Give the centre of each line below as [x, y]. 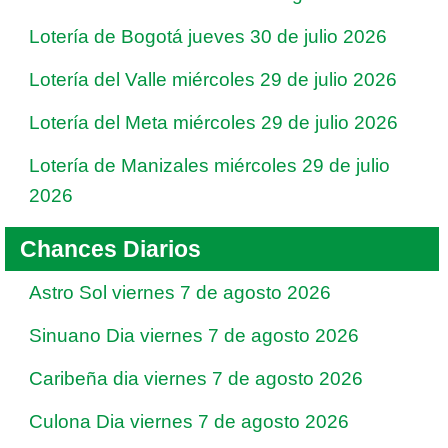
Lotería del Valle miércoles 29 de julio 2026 [213, 79]
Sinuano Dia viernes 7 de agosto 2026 [194, 335]
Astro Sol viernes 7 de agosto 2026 [180, 292]
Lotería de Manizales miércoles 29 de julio [209, 165]
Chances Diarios [110, 249]
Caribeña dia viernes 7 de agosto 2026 [196, 378]
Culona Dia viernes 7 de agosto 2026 [189, 421]
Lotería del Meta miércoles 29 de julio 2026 [213, 122]
